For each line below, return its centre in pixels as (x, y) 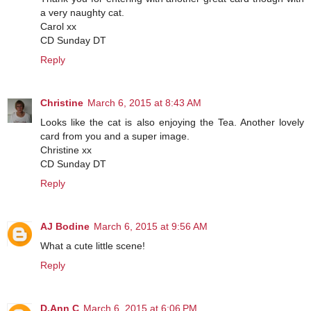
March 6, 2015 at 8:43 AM (144, 103)
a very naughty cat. (82, 13)
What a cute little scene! (93, 246)
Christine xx (66, 150)
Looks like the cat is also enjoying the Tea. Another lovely (172, 123)
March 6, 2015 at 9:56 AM (151, 227)
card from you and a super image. (115, 136)
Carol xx (58, 27)
